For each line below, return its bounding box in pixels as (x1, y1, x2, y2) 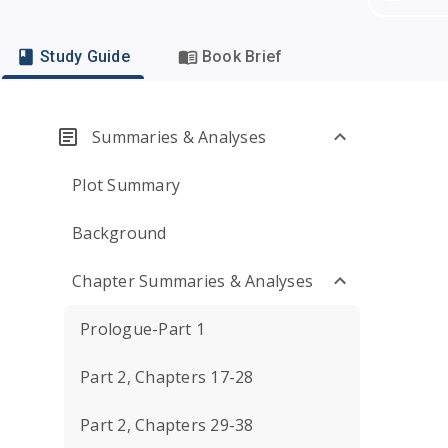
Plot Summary (72, 174, 180, 196)
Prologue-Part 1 (80, 318, 205, 340)
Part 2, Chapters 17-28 (80, 366, 254, 388)
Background (72, 222, 167, 244)
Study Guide (40, 47, 130, 66)
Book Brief (201, 47, 283, 66)
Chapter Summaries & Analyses (72, 270, 313, 292)
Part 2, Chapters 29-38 (80, 414, 254, 436)
